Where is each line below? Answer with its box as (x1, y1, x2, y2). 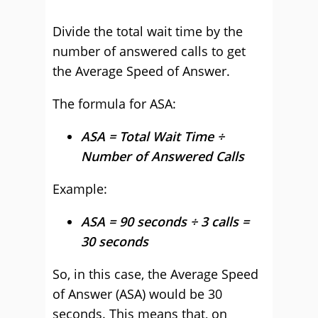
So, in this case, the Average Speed (53, 265, 258, 283)
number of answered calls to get (53, 43, 246, 60)
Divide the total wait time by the (53, 23, 243, 40)
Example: (53, 180, 107, 197)
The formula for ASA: (53, 95, 176, 112)
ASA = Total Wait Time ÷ (81, 128, 224, 145)
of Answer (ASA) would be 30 (53, 285, 222, 302)
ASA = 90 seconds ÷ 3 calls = (81, 213, 249, 230)
